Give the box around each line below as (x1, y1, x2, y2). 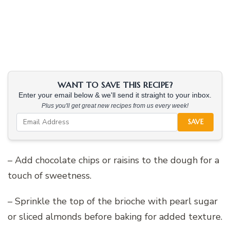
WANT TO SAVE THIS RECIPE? (57, 79, 172, 90)
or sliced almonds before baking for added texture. (8, 210, 222, 223)
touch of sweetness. (8, 169, 91, 182)
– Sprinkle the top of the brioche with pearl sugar (8, 195, 218, 207)
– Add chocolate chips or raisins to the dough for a (8, 154, 219, 166)
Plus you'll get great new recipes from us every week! (42, 102, 188, 109)
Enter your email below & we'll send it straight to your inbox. (18, 91, 212, 99)
